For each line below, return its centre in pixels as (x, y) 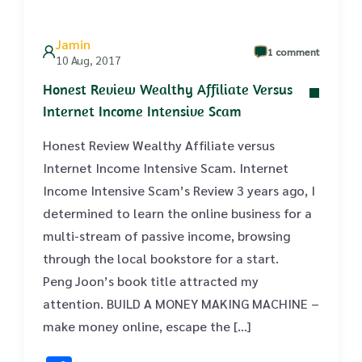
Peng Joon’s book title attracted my (151, 281)
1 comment (293, 52)
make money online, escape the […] (147, 326)
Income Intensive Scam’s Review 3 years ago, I (179, 190)
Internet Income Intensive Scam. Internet (166, 168)
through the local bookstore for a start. (161, 258)
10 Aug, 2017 (88, 60)
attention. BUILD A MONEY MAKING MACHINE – (181, 303)
